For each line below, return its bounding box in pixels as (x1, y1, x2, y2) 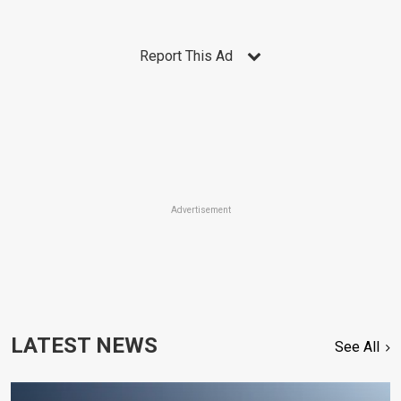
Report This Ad (140, 47, 233, 64)
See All (335, 338, 380, 355)
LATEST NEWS (11, 333, 158, 358)
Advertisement (170, 205, 231, 215)
